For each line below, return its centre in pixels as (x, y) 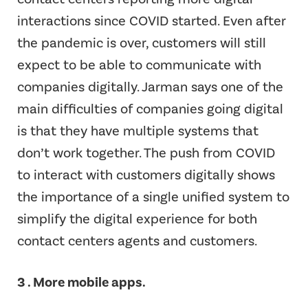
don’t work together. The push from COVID (146, 152)
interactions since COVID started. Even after (152, 20)
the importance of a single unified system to (153, 196)
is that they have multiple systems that (138, 130)
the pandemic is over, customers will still (142, 42)
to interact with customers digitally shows (146, 174)
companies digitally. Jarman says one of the (150, 86)
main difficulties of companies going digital (150, 108)
